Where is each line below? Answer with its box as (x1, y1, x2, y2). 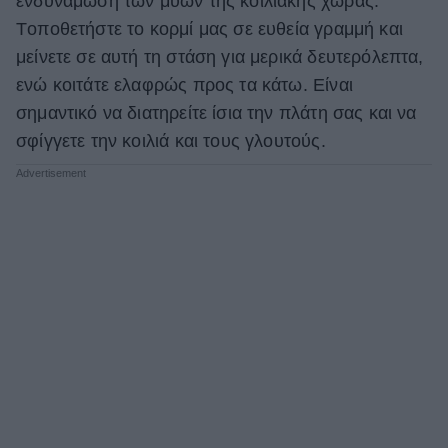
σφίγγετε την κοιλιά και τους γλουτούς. (16, 131, 326, 152)
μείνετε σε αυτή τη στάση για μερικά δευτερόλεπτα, (16, 47, 424, 68)
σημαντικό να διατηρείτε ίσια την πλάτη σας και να (16, 103, 417, 124)
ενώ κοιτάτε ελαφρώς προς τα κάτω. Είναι (16, 75, 353, 96)
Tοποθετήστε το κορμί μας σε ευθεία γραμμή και (16, 19, 403, 40)
